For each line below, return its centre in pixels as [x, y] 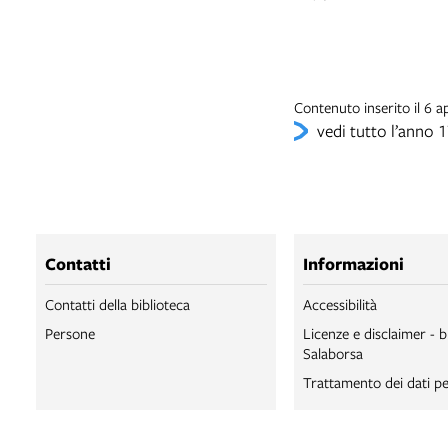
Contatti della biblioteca [117, 304]
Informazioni [353, 263]
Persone [70, 333]
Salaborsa [333, 353]
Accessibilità [340, 304]
